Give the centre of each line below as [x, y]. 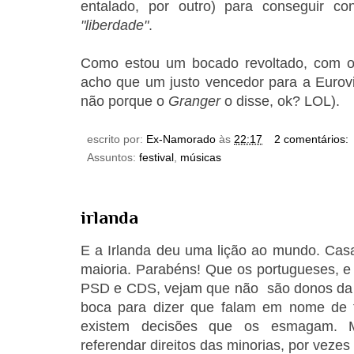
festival [156, 158]
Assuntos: [113, 158]
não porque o [124, 102]
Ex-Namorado [181, 139]
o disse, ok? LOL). [282, 102]
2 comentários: [313, 139]
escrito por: [117, 139]
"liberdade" [115, 26]
